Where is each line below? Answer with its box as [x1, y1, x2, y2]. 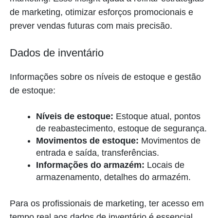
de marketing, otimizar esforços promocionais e [10, 7, 193, 17]
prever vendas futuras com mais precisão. [10, 20, 172, 31]
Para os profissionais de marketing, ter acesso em [10, 198, 204, 208]
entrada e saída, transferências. [36, 147, 159, 158]
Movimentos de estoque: [36, 135, 139, 145]
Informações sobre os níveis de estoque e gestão [10, 72, 201, 82]
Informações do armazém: [36, 160, 145, 170]
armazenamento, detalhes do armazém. [36, 172, 191, 182]
